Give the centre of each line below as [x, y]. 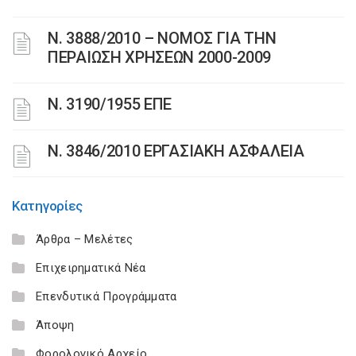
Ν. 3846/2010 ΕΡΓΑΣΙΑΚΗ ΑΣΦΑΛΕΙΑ [176, 151]
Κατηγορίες [47, 206]
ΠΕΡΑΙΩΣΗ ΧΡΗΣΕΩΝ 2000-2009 [160, 57]
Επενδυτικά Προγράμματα [106, 296]
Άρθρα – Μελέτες [85, 239]
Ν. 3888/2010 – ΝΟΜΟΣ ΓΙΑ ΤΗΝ [162, 38]
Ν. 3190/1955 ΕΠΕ [110, 104]
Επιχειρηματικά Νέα [91, 268]
